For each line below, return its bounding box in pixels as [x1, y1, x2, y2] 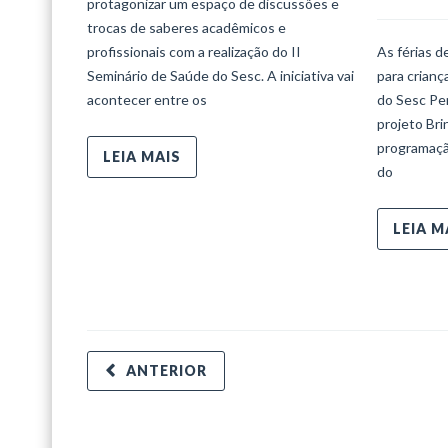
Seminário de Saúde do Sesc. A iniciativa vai [87, 66, 354, 84]
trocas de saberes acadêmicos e [87, 18, 286, 36]
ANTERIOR [126, 362, 207, 380]
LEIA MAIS [103, 147, 181, 165]
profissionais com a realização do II [87, 42, 301, 60]
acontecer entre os [87, 90, 207, 108]
